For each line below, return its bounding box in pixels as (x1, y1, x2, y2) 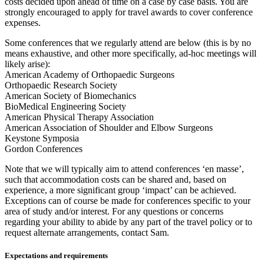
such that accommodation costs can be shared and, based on (5, 174, 226, 184)
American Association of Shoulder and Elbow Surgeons (5, 122, 213, 133)
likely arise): (5, 58, 50, 69)
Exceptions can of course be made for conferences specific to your (5, 195, 250, 206)
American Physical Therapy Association (5, 111, 154, 122)
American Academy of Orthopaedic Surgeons (5, 69, 174, 80)
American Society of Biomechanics (5, 90, 136, 101)
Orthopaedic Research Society (5, 80, 117, 90)
